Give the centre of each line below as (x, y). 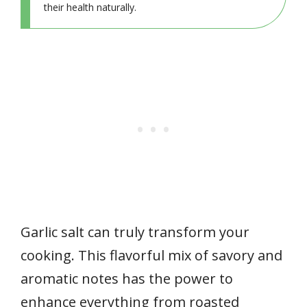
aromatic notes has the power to (127, 278)
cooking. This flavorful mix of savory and (151, 255)
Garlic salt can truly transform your (135, 232)
